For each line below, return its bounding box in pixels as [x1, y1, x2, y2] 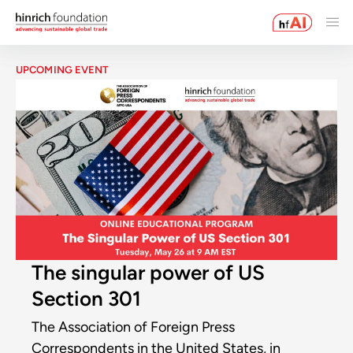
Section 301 [32, 286, 141, 312]
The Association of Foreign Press [32, 318, 235, 336]
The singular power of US [32, 260, 265, 286]
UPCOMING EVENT [16, 63, 109, 76]
